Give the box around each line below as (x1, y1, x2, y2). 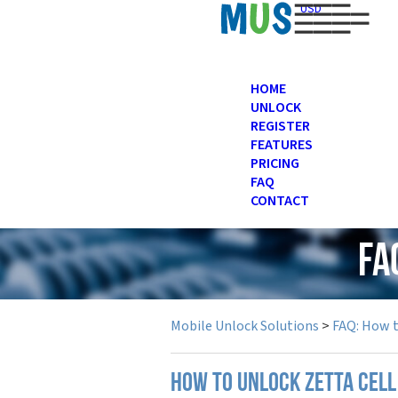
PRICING (251, 154, 299, 173)
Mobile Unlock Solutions (171, 316, 319, 336)
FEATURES (251, 135, 313, 155)
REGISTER (251, 116, 310, 136)
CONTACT (251, 191, 309, 211)
